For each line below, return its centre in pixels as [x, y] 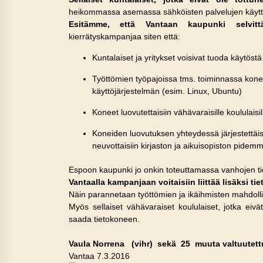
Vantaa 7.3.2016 [99, 256]
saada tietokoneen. [104, 219]
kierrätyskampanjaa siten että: [124, 36]
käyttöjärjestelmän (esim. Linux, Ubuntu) [167, 91]
